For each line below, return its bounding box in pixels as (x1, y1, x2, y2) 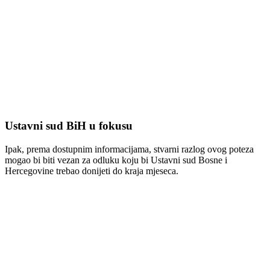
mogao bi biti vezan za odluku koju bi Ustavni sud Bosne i (5, 154, 227, 165)
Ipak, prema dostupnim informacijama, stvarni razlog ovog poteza (5, 143, 254, 154)
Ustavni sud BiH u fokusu (5, 119, 133, 133)
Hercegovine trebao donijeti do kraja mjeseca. (5, 165, 178, 176)
